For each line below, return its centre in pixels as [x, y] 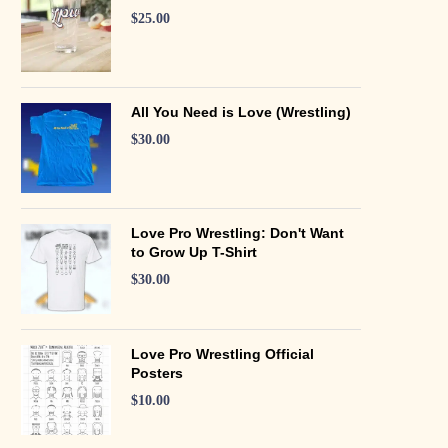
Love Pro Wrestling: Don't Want [237, 232]
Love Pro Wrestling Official [222, 353]
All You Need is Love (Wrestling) [241, 111]
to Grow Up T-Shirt [194, 251]
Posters [157, 372]
